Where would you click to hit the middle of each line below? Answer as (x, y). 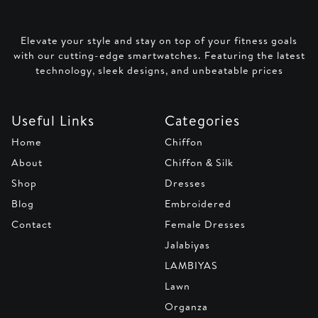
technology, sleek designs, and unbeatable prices (159, 71)
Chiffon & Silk (199, 163)
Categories (202, 121)
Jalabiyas (187, 245)
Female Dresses (205, 225)
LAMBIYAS (191, 266)
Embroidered (198, 204)
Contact (32, 225)
